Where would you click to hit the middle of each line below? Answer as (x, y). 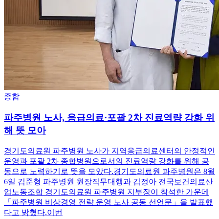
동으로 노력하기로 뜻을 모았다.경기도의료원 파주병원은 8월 (109, 171)
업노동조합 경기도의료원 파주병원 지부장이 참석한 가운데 (107, 192)
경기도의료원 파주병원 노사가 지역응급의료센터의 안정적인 (109, 151)
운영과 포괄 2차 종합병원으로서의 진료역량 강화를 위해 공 (107, 161)
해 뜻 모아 (25, 131)
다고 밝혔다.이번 (33, 212)
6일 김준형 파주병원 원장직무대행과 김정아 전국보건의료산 (109, 181)
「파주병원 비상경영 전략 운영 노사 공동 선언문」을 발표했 (109, 202)
